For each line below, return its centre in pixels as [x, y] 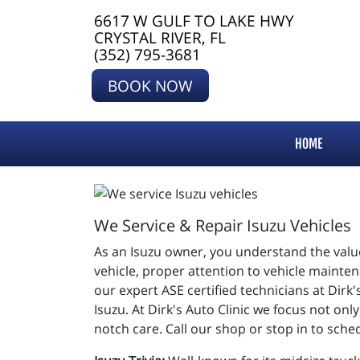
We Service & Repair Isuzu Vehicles [223, 225]
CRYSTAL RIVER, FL [160, 37]
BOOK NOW [150, 86]
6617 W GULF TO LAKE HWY [194, 20]
